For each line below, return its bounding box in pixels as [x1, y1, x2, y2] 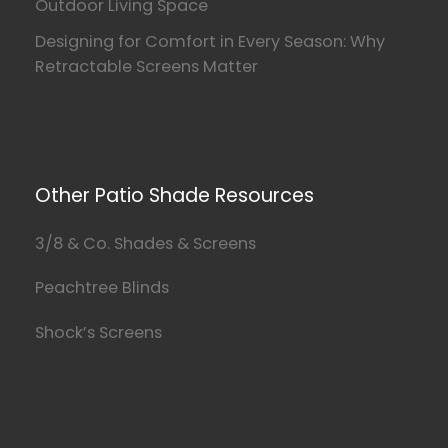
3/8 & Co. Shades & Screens [35, 232, 257, 256]
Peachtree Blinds [35, 276, 170, 300]
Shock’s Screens [35, 320, 163, 344]
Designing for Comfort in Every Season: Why [35, 29, 386, 53]
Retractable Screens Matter [35, 54, 259, 78]
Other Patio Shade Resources [35, 181, 315, 209]
